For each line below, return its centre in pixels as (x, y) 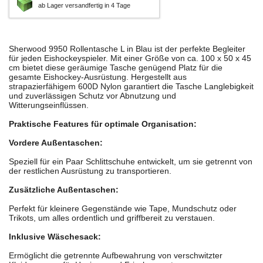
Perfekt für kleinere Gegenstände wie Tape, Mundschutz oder (123, 209)
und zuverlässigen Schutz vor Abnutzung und (92, 96)
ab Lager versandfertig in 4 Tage (84, 6)
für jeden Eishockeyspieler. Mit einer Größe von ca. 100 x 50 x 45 (130, 58)
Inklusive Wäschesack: (55, 237)
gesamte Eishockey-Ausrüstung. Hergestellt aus (98, 77)
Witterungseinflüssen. (49, 105)
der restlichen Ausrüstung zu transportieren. (90, 171)
